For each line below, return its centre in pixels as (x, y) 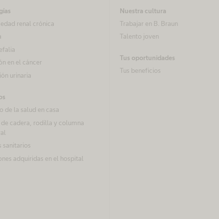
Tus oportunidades (147, 58)
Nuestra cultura (143, 11)
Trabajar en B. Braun (149, 23)
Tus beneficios (140, 71)
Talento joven (139, 36)
